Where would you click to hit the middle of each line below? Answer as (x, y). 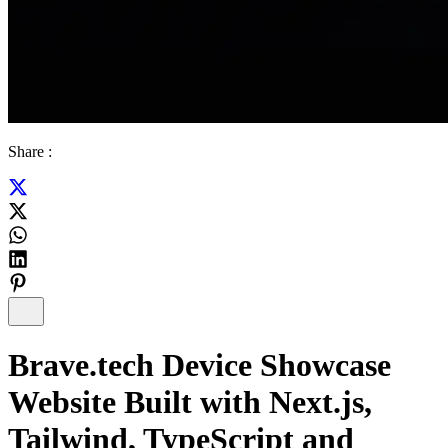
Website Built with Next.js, (190, 402)
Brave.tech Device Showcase (199, 365)
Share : (30, 151)
